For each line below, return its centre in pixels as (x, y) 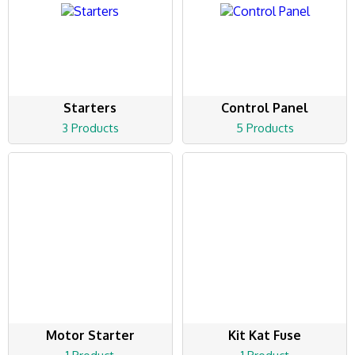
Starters (90, 108)
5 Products (265, 128)
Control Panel (265, 108)
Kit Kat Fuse (265, 336)
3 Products (90, 128)
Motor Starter (90, 336)
